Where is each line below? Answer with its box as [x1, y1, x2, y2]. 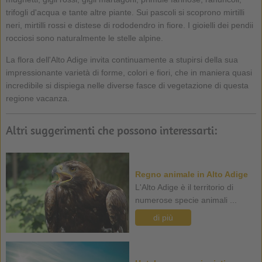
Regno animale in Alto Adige [135, 169, 248, 179]
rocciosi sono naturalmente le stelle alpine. [5, 33, 163, 43]
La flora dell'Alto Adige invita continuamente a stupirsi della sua [5, 54, 238, 64]
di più [153, 212, 173, 222]
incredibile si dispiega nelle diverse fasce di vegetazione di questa [5, 80, 249, 90]
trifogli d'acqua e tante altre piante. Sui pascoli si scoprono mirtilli [5, 7, 244, 17]
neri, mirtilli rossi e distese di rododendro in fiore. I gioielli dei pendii [5, 20, 253, 30]
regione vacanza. [5, 93, 70, 103]
